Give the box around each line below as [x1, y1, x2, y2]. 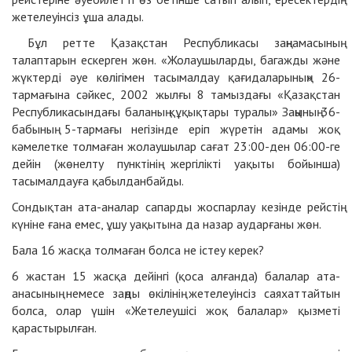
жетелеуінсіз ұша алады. [12, 9, 144, 25]
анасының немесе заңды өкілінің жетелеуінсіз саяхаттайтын [12, 285, 340, 302]
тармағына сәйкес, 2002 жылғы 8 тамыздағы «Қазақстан [12, 86, 340, 103]
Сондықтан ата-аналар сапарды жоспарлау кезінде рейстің [12, 199, 340, 215]
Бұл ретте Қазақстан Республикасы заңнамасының [27, 35, 340, 51]
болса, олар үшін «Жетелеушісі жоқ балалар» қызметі [12, 302, 340, 319]
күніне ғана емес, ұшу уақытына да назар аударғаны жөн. [12, 216, 321, 233]
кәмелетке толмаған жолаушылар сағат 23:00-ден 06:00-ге [12, 138, 340, 155]
